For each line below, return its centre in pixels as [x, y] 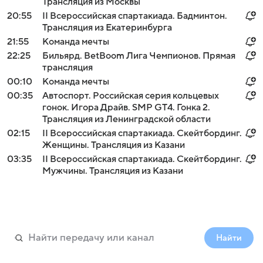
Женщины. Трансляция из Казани [114, 145]
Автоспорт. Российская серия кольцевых [131, 96]
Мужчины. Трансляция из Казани [113, 171]
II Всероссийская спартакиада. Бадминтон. [135, 16]
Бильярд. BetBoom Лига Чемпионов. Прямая [139, 56]
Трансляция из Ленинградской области [127, 119]
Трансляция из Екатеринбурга [107, 28]
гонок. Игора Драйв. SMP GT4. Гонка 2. [126, 107]
